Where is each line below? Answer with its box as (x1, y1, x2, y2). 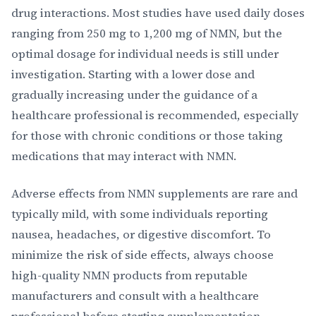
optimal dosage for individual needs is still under (11, 45, 279, 62)
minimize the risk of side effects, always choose (11, 246, 274, 263)
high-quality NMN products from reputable (11, 267, 248, 284)
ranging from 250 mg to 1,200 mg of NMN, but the (11, 25, 282, 42)
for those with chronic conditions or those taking (11, 127, 283, 144)
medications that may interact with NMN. (11, 147, 236, 164)
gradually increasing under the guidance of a (11, 86, 257, 103)
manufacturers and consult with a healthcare (11, 287, 259, 304)
